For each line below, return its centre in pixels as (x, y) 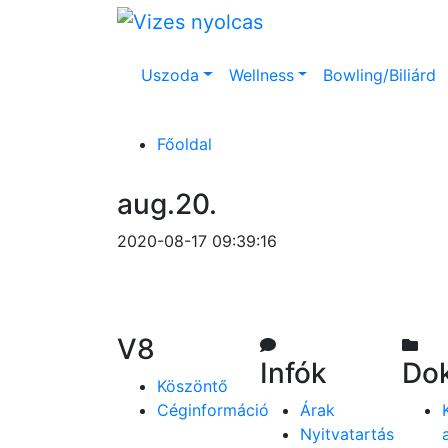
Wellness (261, 74)
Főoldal (184, 143)
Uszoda (170, 74)
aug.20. (167, 203)
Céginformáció (213, 409)
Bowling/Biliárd (380, 74)
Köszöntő (192, 385)
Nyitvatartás (346, 433)
